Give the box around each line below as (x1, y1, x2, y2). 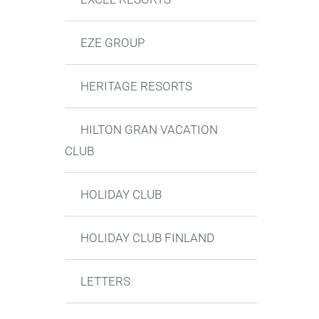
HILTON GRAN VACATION (80, 122, 219, 137)
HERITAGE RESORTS (80, 79, 193, 93)
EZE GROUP (80, 36, 145, 50)
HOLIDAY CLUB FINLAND (80, 231, 215, 245)
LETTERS (80, 274, 131, 288)
